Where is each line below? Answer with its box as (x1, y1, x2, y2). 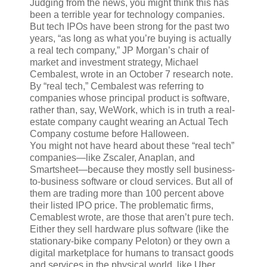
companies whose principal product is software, (30, 93, 229, 104)
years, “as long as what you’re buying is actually (30, 33, 231, 44)
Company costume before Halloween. (30, 129, 189, 139)
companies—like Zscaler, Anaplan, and (30, 153, 195, 163)
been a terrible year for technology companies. (30, 10, 225, 20)
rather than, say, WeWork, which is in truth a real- (30, 105, 235, 116)
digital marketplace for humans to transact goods (30, 248, 234, 259)
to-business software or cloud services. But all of (30, 176, 232, 187)
